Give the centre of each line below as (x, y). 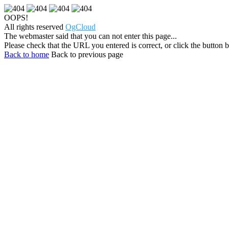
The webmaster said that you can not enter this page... (90, 36)
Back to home (27, 54)
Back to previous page (87, 54)
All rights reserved (35, 27)
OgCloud (81, 27)
